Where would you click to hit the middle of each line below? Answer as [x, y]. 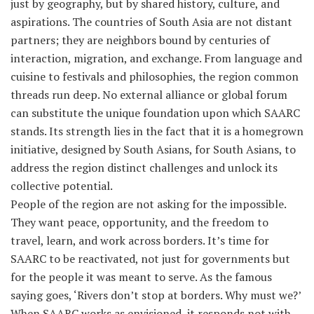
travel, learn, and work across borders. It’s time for [140, 240]
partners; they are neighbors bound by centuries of [140, 40]
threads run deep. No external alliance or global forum [149, 94]
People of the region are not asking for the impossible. [148, 204]
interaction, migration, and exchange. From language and [156, 58]
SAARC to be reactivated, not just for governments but [150, 258]
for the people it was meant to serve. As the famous [141, 277]
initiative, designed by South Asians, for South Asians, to [153, 149]
